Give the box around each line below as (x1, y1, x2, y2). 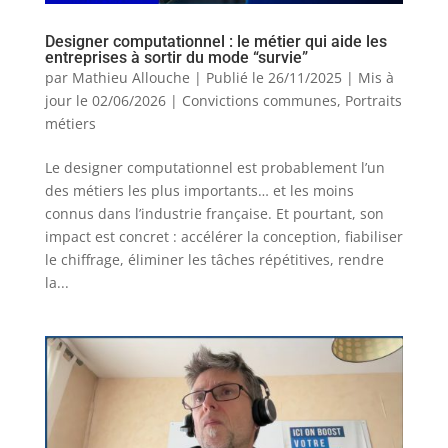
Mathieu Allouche (71, 68, 190, 88)
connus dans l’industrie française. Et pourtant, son (44, 204, 384, 224)
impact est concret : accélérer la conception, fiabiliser (44, 227, 403, 247)
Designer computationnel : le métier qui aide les (44, 32, 387, 52)
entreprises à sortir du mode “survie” (44, 48, 308, 68)
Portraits (344, 91, 402, 111)
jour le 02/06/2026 (44, 91, 166, 111)
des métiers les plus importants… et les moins (44, 181, 354, 201)
